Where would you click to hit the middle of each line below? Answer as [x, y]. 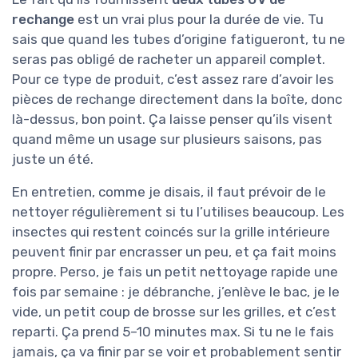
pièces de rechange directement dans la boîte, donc [177, 99]
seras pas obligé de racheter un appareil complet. [169, 60]
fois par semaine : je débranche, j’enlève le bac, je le [176, 292]
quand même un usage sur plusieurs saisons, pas [167, 139]
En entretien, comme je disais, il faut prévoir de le [169, 192]
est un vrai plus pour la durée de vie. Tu [199, 20]
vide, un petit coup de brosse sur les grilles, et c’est [174, 312]
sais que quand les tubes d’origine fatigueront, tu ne [179, 40]
